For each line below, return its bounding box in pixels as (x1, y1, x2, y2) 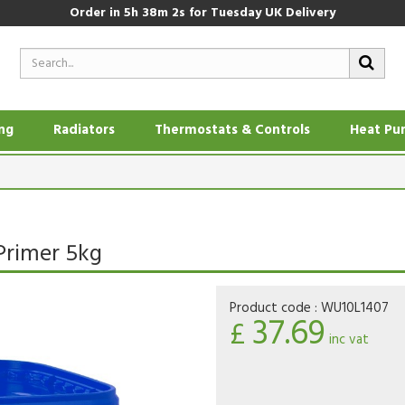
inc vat (325, 329, 369, 351)
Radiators (53, 119, 115, 141)
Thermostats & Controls (155, 119, 310, 141)
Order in (70, 3, 125, 24)
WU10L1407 (321, 297, 389, 319)
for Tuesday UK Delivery (187, 3, 334, 24)
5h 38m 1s (124, 3, 188, 24)
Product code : (230, 297, 321, 319)
